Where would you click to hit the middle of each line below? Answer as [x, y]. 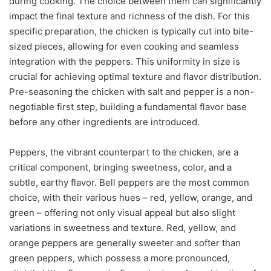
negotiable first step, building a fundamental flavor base [128, 106]
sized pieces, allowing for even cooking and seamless [124, 46]
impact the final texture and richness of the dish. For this [129, 16]
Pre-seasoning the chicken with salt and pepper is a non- [132, 91]
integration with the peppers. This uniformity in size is [125, 61]
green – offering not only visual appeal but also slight [122, 212]
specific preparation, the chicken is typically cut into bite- [131, 31]
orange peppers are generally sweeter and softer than [125, 243]
